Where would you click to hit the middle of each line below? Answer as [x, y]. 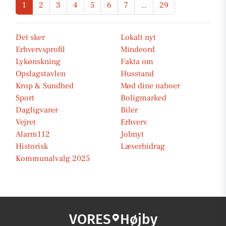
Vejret [26, 122]
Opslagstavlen [41, 74]
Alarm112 [33, 134]
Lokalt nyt [138, 37]
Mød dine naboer [150, 86]
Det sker [30, 37]
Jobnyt [132, 134]
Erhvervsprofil [40, 49]
